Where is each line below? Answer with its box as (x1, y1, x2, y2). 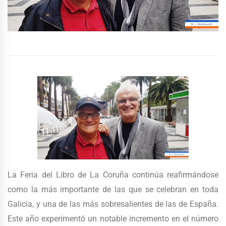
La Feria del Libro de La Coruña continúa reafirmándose (8, 170, 218, 180)
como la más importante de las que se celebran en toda (8, 185, 218, 195)
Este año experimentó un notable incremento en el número (8, 214, 218, 224)
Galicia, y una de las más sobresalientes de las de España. (8, 199, 218, 209)
